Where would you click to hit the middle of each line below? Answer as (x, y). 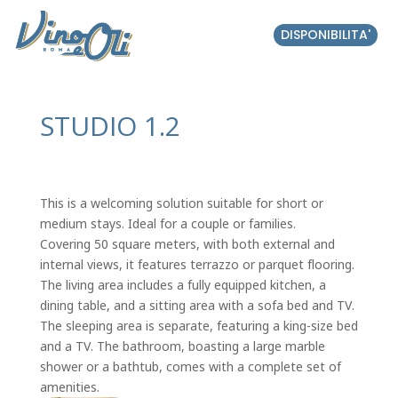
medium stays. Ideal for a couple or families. (167, 223)
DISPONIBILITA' (325, 35)
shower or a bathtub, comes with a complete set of (190, 366)
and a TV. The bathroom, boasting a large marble (182, 346)
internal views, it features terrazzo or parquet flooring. (197, 264)
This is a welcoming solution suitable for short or (181, 203)
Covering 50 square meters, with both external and (187, 243)
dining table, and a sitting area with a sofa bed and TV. (197, 305)
